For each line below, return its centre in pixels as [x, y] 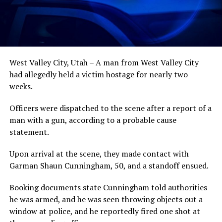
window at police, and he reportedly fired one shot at [105, 211]
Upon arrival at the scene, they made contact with [99, 154]
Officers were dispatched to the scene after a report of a [110, 108]
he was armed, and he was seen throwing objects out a [106, 199]
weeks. [21, 86]
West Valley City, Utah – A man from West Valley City [104, 63]
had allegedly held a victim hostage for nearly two [98, 75]
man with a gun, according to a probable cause [93, 120]
